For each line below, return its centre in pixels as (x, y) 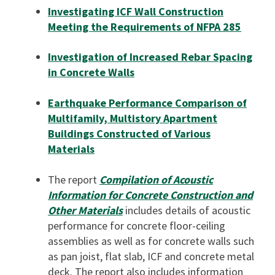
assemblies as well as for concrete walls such (151, 241)
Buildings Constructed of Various (129, 134)
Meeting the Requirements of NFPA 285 (145, 27)
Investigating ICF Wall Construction (136, 11)
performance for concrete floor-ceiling (137, 226)
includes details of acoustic (187, 210)
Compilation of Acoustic (156, 180)
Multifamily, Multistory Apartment (133, 118)
